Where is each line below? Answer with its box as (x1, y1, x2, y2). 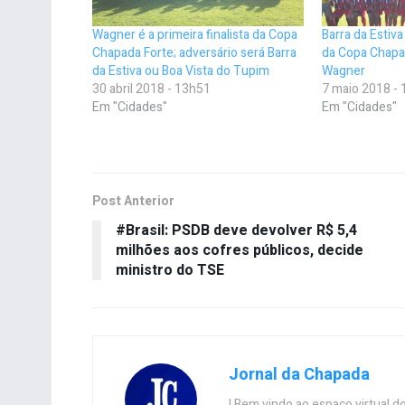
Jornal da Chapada (229, 363, 370, 388)
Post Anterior (92, 192, 174, 212)
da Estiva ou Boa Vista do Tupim (92, 61, 269, 81)
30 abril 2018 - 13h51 (92, 80, 211, 99)
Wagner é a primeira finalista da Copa (92, 25, 297, 45)
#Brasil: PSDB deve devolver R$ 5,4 (116, 220, 357, 242)
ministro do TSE (116, 259, 224, 282)
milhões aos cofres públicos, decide (116, 240, 363, 262)
